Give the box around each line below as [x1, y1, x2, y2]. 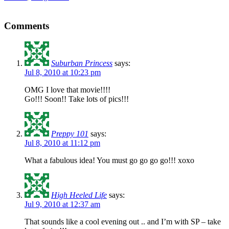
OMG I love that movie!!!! [25, 85, 110, 94]
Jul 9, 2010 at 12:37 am [25, 199, 100, 209]
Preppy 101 [51, 129, 88, 138]
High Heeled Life [51, 190, 107, 199]
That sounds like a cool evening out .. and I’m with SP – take [25, 217, 221, 226]
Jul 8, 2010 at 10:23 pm [25, 67, 101, 77]
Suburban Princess [51, 58, 112, 67]
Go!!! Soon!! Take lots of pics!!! [25, 94, 129, 103]
